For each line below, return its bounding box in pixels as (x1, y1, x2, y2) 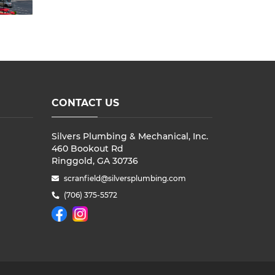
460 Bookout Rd (51, 143, 123, 155)
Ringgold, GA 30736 (51, 155, 138, 167)
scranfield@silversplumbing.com (63, 174, 186, 184)
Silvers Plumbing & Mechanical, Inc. (51, 131, 208, 142)
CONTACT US (51, 97, 119, 109)
